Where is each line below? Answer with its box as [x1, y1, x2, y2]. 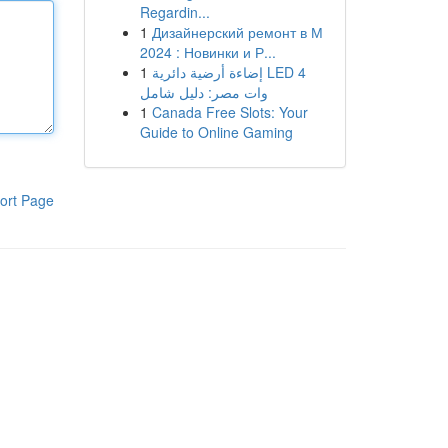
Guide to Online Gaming [139, 122, 293, 142]
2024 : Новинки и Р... [139, 42, 276, 62]
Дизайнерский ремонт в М [151, 22, 323, 42]
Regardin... [139, 2, 210, 22]
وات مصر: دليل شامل [139, 82, 268, 102]
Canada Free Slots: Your [151, 102, 308, 122]
